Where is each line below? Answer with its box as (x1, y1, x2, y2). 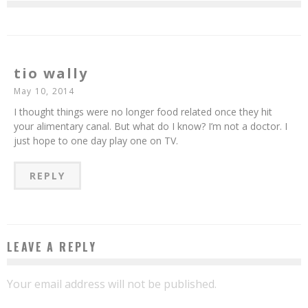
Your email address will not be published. (7, 276, 217, 291)
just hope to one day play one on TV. (14, 133, 178, 147)
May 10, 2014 (14, 85, 75, 97)
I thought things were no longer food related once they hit (14, 104, 272, 118)
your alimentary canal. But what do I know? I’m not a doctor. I (14, 119, 287, 133)
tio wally (14, 63, 88, 82)
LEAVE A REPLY (7, 238, 97, 255)
